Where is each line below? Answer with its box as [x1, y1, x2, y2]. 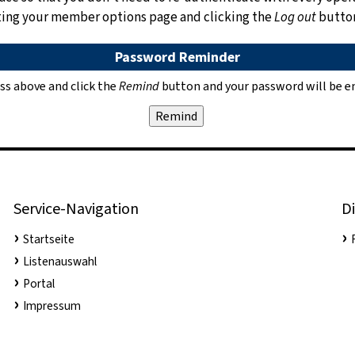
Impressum [22, 298, 81, 315]
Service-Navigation [13, 198, 139, 220]
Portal [22, 276, 55, 292]
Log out [274, 8, 316, 27]
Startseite [22, 231, 74, 248]
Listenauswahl [22, 254, 97, 270]
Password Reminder [115, 48, 240, 67]
